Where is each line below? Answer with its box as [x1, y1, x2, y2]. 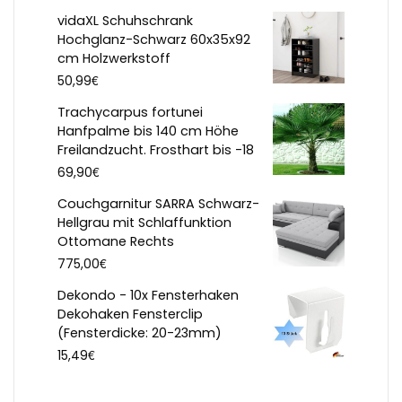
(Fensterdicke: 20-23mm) [57, 324, 222, 343]
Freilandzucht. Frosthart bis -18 [57, 141, 254, 160]
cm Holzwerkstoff [57, 49, 170, 68]
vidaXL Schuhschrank [57, 12, 193, 31]
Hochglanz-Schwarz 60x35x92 [57, 31, 250, 49]
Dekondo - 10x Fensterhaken [57, 286, 239, 305]
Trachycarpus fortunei [57, 103, 203, 122]
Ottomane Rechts [57, 232, 174, 251]
